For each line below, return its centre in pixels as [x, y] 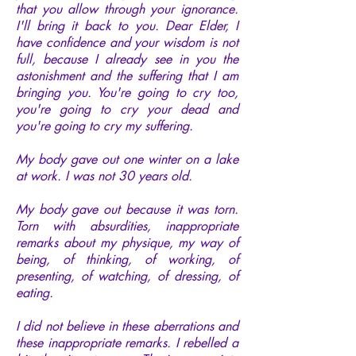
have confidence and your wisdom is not [127, 42]
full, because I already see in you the [127, 59]
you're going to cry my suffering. [104, 126]
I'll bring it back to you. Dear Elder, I [127, 25]
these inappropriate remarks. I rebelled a [127, 342]
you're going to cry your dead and [127, 109]
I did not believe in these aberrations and [127, 326]
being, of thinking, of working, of [127, 259]
